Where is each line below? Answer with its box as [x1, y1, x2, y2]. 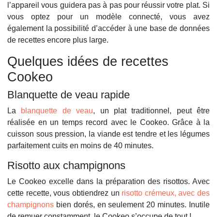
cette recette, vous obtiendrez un [7, 189, 122, 198]
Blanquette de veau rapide [7, 89, 130, 101]
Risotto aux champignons [7, 159, 125, 172]
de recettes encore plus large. [7, 36, 108, 45]
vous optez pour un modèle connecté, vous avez [7, 13, 210, 21]
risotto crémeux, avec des [122, 189, 210, 198]
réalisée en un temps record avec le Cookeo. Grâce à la [7, 118, 210, 127]
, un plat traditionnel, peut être [93, 107, 210, 115]
